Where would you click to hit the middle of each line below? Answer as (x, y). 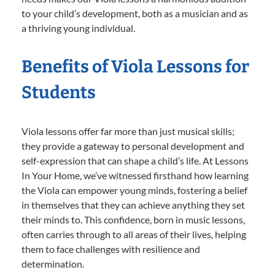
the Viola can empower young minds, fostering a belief (134, 190)
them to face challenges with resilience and (111, 249)
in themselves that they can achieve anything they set (133, 205)
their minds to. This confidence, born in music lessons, (133, 220)
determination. (53, 264)
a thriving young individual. (78, 28)
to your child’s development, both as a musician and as (135, 14)
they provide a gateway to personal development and (133, 146)
